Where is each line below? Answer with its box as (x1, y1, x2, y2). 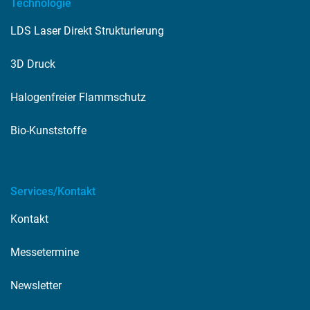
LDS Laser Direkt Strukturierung (10, 24, 164, 37)
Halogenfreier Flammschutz (10, 90, 146, 104)
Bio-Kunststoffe (10, 123, 86, 137)
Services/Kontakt (10, 184, 95, 198)
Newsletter (10, 278, 62, 292)
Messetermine (10, 245, 79, 259)
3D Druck (10, 57, 55, 71)
